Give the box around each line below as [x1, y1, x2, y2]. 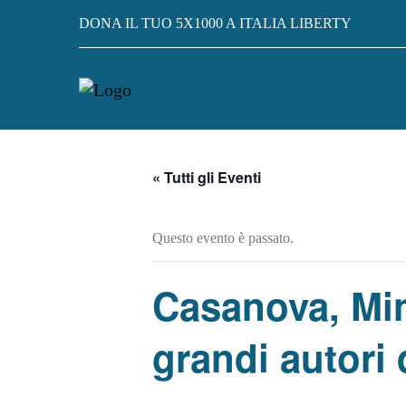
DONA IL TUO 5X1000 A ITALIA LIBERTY [79, 15, 352, 31]
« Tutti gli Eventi [152, 167, 261, 188]
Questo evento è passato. [152, 230, 294, 246]
